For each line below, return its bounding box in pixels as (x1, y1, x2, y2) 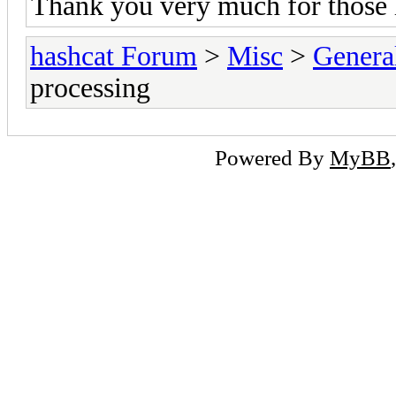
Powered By (215, 144, 330, 170)
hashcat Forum (30, 40, 197, 72)
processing (30, 72, 150, 103)
